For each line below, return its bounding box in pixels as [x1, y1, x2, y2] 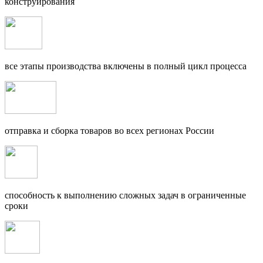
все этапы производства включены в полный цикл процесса [5, 60, 247, 71]
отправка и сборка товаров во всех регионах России [5, 125, 214, 136]
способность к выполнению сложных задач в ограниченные [5, 190, 246, 200]
